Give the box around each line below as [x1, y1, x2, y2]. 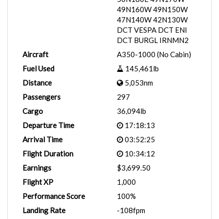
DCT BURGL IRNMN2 [117, 36, 189, 44]
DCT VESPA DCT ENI [117, 25, 187, 34]
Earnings [22, 163, 51, 172]
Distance [22, 78, 52, 87]
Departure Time [22, 121, 74, 130]
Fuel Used [22, 64, 54, 73]
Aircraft [22, 50, 48, 59]
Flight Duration [22, 149, 73, 158]
